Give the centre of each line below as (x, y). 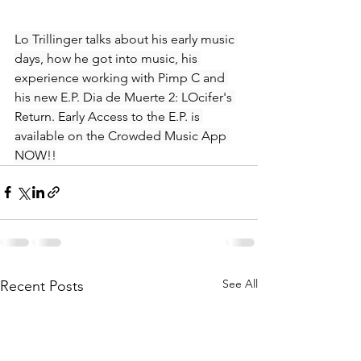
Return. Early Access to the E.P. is (109, 116)
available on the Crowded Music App (122, 135)
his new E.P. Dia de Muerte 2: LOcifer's (125, 97)
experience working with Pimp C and (121, 77)
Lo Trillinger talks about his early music (126, 39)
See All (240, 283)
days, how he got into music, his (108, 58)
